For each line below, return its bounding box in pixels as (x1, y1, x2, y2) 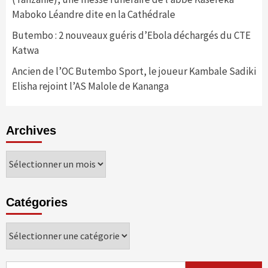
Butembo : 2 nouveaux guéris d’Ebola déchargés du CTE (12, 28, 251, 42)
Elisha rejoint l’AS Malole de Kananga (12, 79, 170, 93)
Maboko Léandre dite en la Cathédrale (12, 7, 175, 21)
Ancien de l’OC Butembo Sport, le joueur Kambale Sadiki (12, 64, 256, 78)
